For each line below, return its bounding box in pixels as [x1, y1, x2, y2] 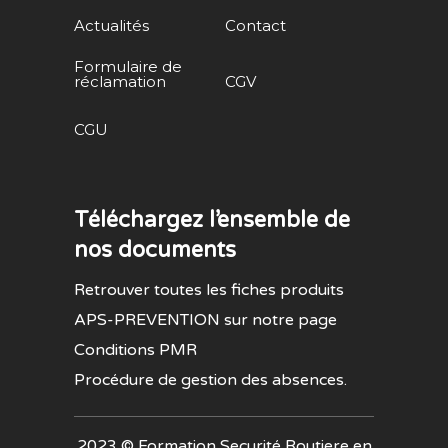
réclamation [74, 72, 166, 91]
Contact [225, 16, 286, 35]
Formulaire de [74, 57, 182, 76]
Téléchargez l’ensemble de [74, 207, 350, 233]
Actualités [74, 16, 149, 35]
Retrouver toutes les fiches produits [74, 280, 344, 300]
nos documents [74, 237, 236, 263]
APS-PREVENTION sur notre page [74, 310, 337, 330]
